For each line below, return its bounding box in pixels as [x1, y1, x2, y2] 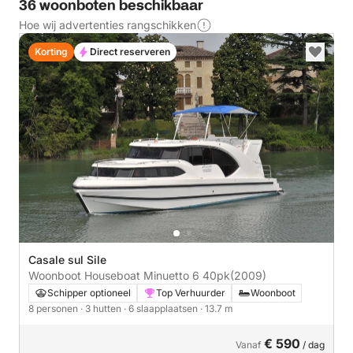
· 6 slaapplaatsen [124, 303, 200, 314]
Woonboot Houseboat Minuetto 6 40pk [203, 269, 230, 282]
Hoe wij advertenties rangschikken [19, 17, 196, 32]
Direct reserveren [90, 45, 170, 58]
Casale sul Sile [28, 253, 106, 266]
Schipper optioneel [47, 287, 131, 299]
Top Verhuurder [156, 287, 225, 299]
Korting [35, 45, 68, 58]
